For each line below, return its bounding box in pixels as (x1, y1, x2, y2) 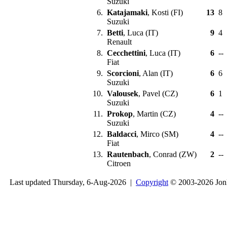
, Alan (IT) (139, 69, 173, 78)
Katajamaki (107, 8, 147, 17)
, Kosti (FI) (147, 8, 183, 17)
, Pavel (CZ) (138, 89, 178, 98)
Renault (107, 37, 132, 46)
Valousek (107, 89, 138, 98)
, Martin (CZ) (133, 109, 176, 118)
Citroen (107, 159, 131, 168)
